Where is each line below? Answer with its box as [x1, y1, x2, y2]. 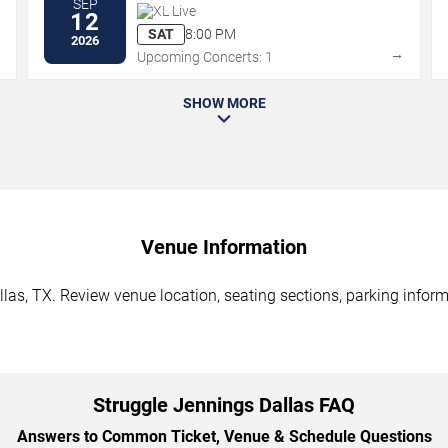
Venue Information [141, 234, 307, 259]
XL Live [153, 2, 197, 19]
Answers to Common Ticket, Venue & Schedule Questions [16, 426, 432, 446]
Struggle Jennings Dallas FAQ [93, 392, 355, 417]
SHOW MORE [182, 94, 266, 111]
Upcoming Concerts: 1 [137, 48, 274, 65]
